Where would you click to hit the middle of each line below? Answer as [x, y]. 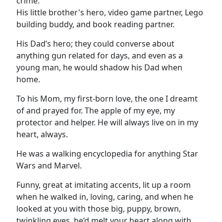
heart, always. [42, 135]
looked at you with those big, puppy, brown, [99, 209]
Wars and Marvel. [49, 166]
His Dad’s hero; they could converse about [95, 44]
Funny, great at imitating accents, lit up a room [104, 185]
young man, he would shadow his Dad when [99, 68]
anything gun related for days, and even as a [100, 56]
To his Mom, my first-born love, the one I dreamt [107, 99]
